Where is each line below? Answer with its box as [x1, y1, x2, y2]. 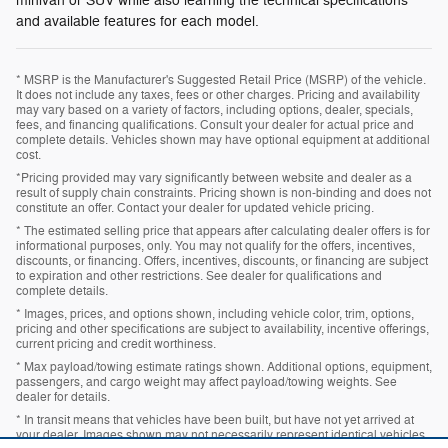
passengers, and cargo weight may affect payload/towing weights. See [16, 373, 397, 390]
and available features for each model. [16, 12, 259, 30]
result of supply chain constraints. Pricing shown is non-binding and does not [16, 184, 431, 201]
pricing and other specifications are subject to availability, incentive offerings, [16, 320, 429, 337]
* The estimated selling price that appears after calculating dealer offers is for [16, 222, 430, 239]
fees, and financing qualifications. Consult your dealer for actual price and [16, 116, 414, 133]
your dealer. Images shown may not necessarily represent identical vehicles [16, 426, 425, 443]
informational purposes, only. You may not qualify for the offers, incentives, [16, 237, 415, 254]
